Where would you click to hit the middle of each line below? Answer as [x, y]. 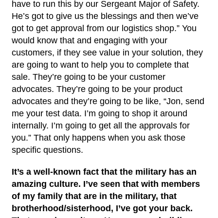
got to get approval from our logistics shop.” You [104, 28]
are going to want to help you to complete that [100, 64]
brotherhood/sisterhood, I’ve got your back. [102, 208]
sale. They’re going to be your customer [89, 77]
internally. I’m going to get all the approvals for [101, 125]
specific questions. [47, 150]
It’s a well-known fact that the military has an [104, 172]
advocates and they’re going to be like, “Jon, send [108, 101]
